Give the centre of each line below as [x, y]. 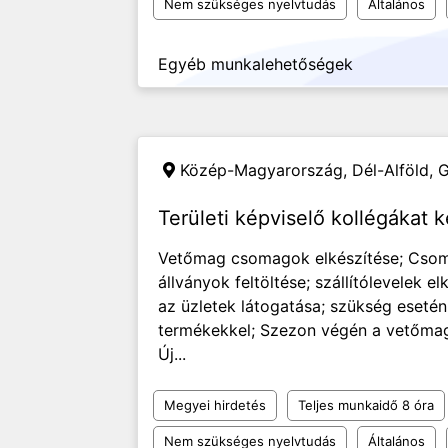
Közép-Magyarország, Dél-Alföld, [309, 170]
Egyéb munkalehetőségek [255, 64]
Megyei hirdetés [215, 405]
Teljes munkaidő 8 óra [366, 405]
